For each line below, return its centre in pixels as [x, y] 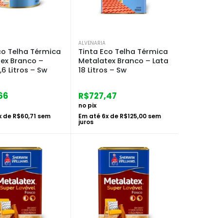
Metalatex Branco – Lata [123, 61]
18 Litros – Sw [102, 70]
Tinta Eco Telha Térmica [123, 51]
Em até [90, 116]
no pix [87, 105]
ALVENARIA [92, 43]
